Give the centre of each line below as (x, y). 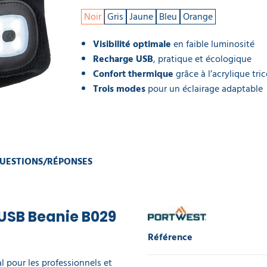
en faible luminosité (213, 44)
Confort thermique (133, 74)
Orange (198, 17)
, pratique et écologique (202, 59)
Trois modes (119, 89)
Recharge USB (123, 59)
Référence (170, 237)
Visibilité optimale (132, 44)
